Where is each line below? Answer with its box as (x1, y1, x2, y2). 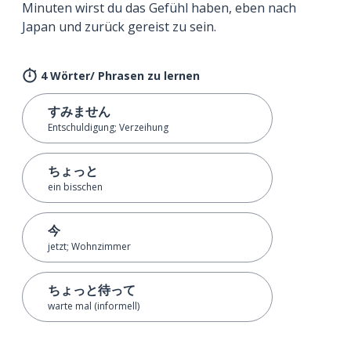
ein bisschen (48, 179, 103, 194)
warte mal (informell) (48, 299, 139, 313)
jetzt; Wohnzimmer (48, 239, 131, 253)
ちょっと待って (48, 280, 136, 299)
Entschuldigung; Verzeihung (48, 120, 168, 134)
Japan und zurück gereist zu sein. (22, 17, 216, 35)
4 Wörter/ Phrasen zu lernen (41, 67, 200, 83)
